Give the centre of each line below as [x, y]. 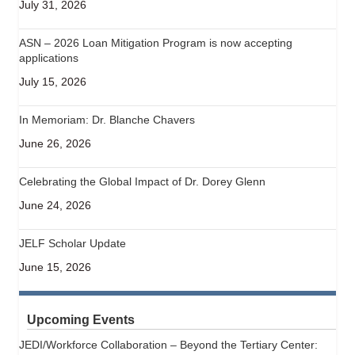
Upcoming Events [81, 319]
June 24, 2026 [55, 205]
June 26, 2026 [55, 143]
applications [49, 57]
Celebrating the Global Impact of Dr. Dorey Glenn [142, 181]
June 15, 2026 [55, 267]
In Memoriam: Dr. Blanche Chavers [107, 119]
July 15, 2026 [53, 81]
